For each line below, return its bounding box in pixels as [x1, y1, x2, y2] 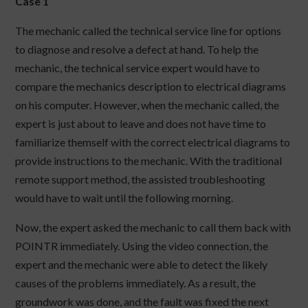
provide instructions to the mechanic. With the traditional [15, 154, 283, 168]
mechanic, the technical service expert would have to [15, 61, 261, 75]
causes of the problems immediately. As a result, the [15, 276, 256, 290]
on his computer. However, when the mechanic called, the [15, 98, 280, 112]
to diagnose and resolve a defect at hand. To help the [15, 43, 259, 56]
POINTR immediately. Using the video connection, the [15, 239, 269, 253]
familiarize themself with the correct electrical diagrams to [15, 135, 291, 149]
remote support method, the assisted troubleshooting [15, 173, 266, 186]
